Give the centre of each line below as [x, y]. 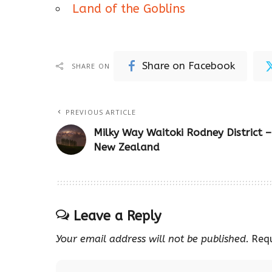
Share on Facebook [189, 66]
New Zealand [127, 147]
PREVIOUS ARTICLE [101, 112]
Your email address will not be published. [152, 239]
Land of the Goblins [129, 8]
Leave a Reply [117, 216]
